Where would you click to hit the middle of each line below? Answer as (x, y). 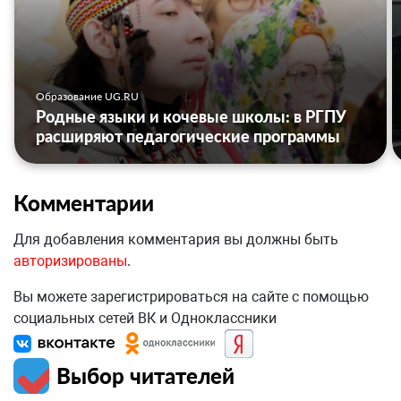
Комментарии (84, 203)
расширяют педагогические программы (188, 137)
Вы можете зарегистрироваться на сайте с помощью (191, 297)
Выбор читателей (145, 376)
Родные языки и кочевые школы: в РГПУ (191, 117)
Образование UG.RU (87, 97)
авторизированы (70, 261)
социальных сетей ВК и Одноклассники (145, 319)
